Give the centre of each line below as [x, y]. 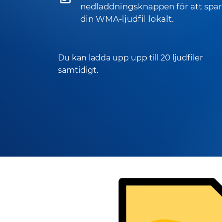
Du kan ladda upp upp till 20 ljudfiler [130, 57]
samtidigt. [78, 70]
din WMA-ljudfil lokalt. [127, 19]
